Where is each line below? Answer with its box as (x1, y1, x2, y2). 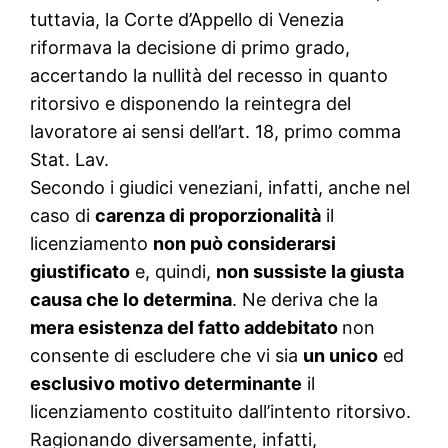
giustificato (30, 261, 131, 283)
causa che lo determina (30, 289, 233, 311)
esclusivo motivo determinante (30, 373, 303, 395)
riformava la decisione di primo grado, (30, 37, 351, 59)
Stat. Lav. (30, 149, 110, 171)
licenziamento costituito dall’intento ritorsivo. (30, 401, 412, 423)
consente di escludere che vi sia (30, 345, 304, 367)
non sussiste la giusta (216, 261, 405, 283)
